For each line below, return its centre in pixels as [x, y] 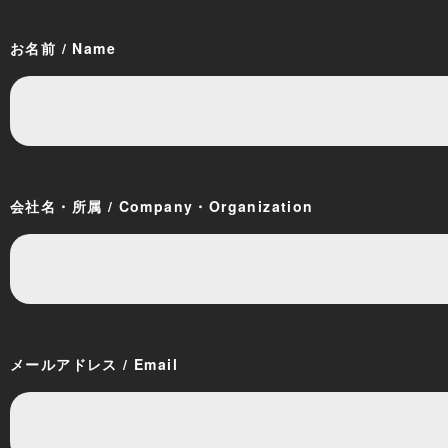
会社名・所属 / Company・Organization [162, 206]
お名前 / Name [63, 48]
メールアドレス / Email [94, 364]
